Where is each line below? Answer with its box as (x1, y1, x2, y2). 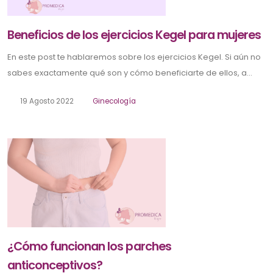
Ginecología (93, 96, 136, 106)
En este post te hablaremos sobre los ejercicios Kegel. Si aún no (7, 51, 261, 63)
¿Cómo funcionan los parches (7, 238, 171, 255)
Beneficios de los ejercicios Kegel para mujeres (7, 26, 261, 43)
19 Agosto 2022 (18, 96, 74, 106)
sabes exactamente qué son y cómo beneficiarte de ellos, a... (7, 66, 252, 79)
